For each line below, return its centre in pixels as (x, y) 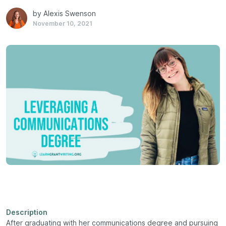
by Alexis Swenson (64, 14)
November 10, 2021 (62, 24)
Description (27, 213)
